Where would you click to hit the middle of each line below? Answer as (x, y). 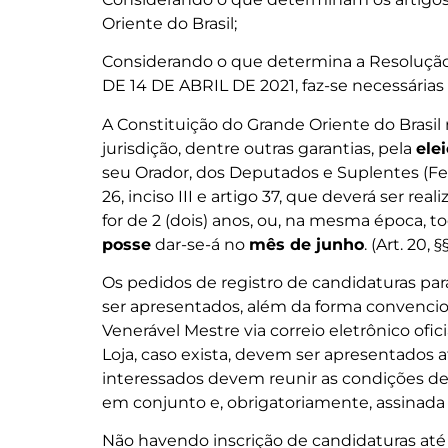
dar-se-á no (200, 244)
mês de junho (306, 244)
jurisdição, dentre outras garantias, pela (259, 148)
